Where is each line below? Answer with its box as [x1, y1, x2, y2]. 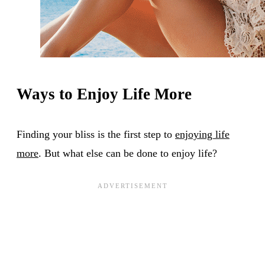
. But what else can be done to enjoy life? [38, 147, 217, 159]
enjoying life [175, 128, 230, 140]
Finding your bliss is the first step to [17, 128, 175, 140]
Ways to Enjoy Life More [17, 85, 192, 103]
